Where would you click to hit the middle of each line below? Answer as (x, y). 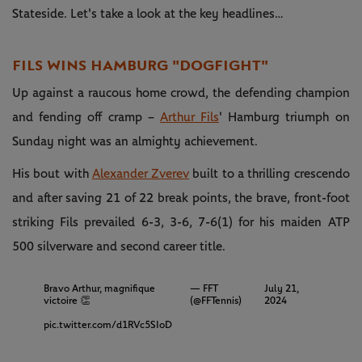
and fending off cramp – (86, 117)
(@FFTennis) (215, 301)
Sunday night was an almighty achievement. (135, 141)
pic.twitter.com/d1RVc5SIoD (107, 325)
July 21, (281, 288)
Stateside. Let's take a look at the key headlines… (148, 13)
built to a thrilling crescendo (269, 173)
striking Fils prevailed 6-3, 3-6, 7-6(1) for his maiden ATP (181, 222)
